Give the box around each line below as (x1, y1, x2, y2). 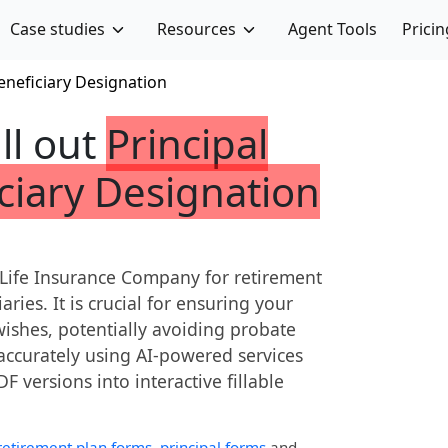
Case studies (10, 18, 106, 40)
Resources (156, 18, 236, 40)
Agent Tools (287, 18, 377, 40)
